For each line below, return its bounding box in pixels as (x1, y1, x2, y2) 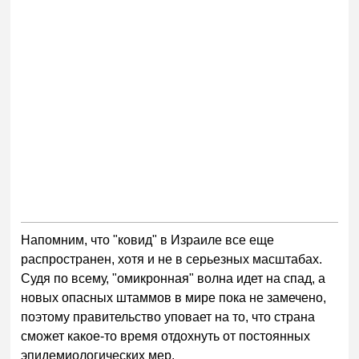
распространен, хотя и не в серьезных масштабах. (21, 252, 323, 267)
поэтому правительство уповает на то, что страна (21, 310, 316, 325)
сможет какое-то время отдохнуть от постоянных (21, 329, 311, 344)
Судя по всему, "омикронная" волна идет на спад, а (21, 272, 326, 286)
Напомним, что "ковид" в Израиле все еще (21, 233, 275, 248)
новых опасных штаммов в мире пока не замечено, (21, 291, 327, 305)
